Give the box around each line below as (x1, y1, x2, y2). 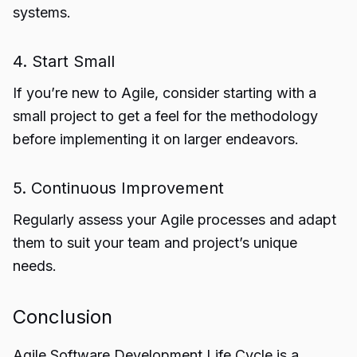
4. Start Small (13, 52, 115, 71)
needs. (13, 257, 57, 274)
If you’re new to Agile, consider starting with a (13, 84, 316, 101)
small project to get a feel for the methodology (13, 108, 318, 124)
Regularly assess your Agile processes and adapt (13, 211, 336, 228)
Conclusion (13, 305, 112, 328)
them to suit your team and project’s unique (13, 234, 297, 251)
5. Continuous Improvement (13, 178, 224, 198)
